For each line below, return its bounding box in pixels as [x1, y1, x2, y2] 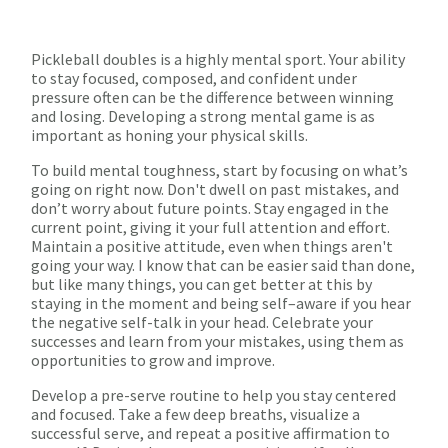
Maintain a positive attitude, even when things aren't [31, 236, 393, 257]
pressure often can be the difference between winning [31, 87, 394, 108]
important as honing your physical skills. [31, 125, 308, 146]
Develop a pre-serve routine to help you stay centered [31, 385, 396, 406]
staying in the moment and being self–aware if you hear [31, 293, 411, 314]
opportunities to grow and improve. [31, 350, 275, 371]
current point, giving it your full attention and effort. [31, 217, 390, 238]
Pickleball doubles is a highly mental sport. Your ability [31, 49, 405, 70]
